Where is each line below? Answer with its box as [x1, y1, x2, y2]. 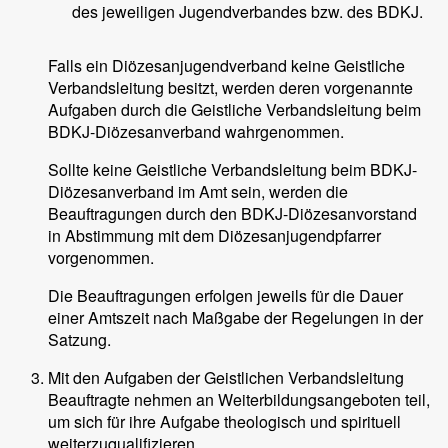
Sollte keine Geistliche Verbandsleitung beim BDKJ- [48, 158, 417, 181]
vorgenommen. [48, 246, 154, 269]
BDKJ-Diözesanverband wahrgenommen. [48, 120, 344, 143]
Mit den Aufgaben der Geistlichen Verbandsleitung [48, 366, 404, 389]
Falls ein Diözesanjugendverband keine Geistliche [48, 54, 405, 77]
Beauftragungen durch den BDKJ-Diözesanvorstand [48, 202, 417, 225]
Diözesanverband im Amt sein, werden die [48, 180, 348, 203]
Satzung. [48, 328, 111, 351]
